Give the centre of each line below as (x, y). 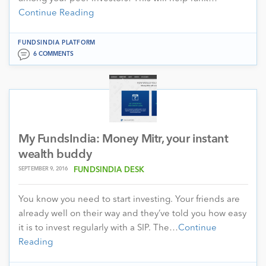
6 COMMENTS (53, 54)
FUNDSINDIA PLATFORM (57, 42)
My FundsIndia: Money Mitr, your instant (123, 139)
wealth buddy (55, 155)
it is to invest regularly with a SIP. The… (98, 228)
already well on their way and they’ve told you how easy (132, 214)
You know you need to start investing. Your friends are (129, 199)
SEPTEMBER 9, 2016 (43, 169)
